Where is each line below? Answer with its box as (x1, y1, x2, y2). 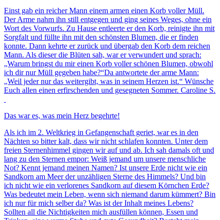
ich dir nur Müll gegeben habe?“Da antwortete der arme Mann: (4, 68, 199, 77)
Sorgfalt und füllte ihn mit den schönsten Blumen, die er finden (4, 32, 198, 41)
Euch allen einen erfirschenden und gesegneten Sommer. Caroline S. (4, 85, 216, 94)
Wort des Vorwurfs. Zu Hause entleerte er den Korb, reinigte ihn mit (4, 24, 215, 32)
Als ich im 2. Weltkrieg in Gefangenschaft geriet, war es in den (4, 128, 198, 137)
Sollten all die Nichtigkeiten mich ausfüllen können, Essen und (4, 207, 198, 216)
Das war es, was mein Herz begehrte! (4, 111, 120, 120)
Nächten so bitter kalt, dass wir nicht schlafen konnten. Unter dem (4, 137, 208, 145)
